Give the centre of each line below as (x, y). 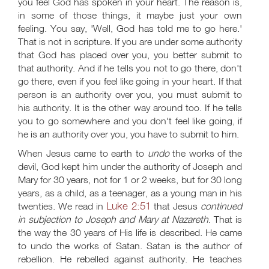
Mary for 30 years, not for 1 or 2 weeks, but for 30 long (130, 180)
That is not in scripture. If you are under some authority (130, 41)
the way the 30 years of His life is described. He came (130, 232)
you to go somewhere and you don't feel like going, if (130, 121)
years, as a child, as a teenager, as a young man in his (130, 193)
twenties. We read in (62, 206)
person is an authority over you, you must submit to (130, 94)
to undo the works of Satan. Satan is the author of (130, 246)
